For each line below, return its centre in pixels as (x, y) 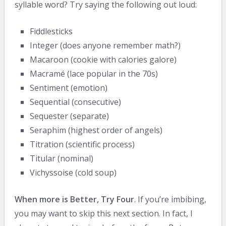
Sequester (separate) (70, 116)
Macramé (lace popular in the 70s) (94, 73)
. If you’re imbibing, (170, 200)
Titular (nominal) (62, 158)
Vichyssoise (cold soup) (73, 172)
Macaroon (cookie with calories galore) (103, 59)
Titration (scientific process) (82, 144)
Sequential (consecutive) (76, 102)
